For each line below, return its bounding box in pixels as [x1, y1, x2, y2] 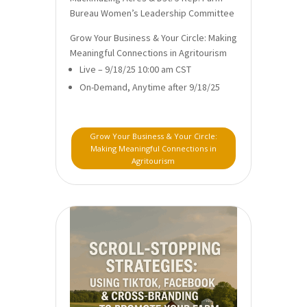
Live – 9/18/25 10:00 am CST [79, 63, 191, 76]
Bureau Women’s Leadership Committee [69, 7, 234, 20]
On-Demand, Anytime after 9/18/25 [79, 81, 220, 94]
